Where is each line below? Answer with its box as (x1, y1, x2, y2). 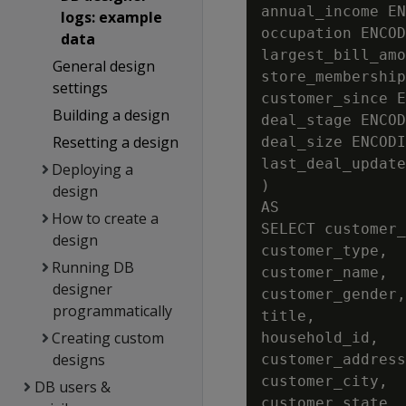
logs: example (61, 7, 163, 27)
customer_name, (261, 264, 388, 281)
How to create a (51, 208, 159, 228)
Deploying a (51, 159, 133, 179)
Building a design (52, 105, 169, 125)
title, (261, 307, 315, 324)
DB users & (34, 377, 111, 397)
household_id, (261, 329, 379, 346)
